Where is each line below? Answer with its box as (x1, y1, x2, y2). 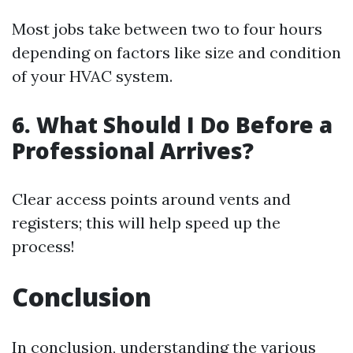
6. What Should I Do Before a (12, 110, 333, 139)
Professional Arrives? (12, 136, 254, 165)
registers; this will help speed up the (12, 213, 281, 232)
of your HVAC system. (12, 66, 173, 86)
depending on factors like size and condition (12, 43, 341, 62)
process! (12, 236, 75, 256)
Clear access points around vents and (12, 189, 291, 209)
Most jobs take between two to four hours (12, 19, 322, 39)
